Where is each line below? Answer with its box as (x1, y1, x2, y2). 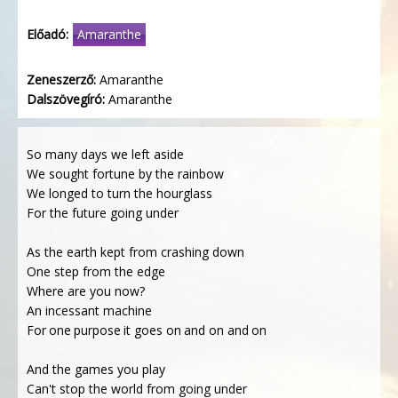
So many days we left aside (27, 146, 184, 163)
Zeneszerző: (27, 71, 96, 88)
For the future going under (27, 204, 179, 221)
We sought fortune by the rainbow (27, 165, 224, 182)
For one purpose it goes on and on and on (27, 322, 267, 338)
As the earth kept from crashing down (27, 243, 244, 260)
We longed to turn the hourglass (27, 185, 212, 202)
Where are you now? (27, 283, 145, 299)
